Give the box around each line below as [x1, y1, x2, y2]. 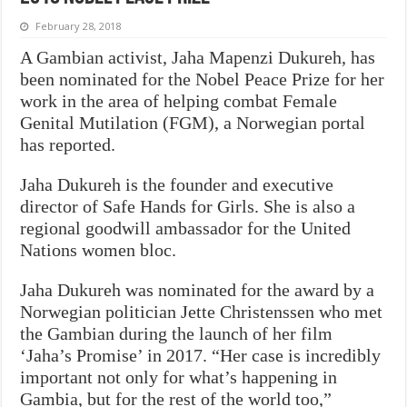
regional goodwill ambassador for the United [20, 217, 352, 238]
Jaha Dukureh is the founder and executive [20, 174, 334, 194]
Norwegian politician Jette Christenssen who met [20, 301, 383, 322]
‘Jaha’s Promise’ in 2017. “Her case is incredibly [20, 344, 382, 365]
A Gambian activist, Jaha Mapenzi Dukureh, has [20, 46, 376, 67]
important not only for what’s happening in [20, 366, 338, 387]
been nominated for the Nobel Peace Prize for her [20, 68, 385, 89]
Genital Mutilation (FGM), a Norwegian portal [20, 112, 366, 133]
